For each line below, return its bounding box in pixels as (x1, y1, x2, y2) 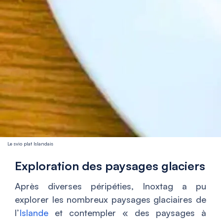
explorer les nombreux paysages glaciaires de (15, 194, 206, 205)
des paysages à (128, 207, 206, 219)
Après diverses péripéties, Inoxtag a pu (15, 181, 206, 192)
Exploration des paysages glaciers (15, 158, 205, 174)
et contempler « (48, 207, 128, 219)
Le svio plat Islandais (7, 141, 53, 147)
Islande (19, 207, 48, 219)
